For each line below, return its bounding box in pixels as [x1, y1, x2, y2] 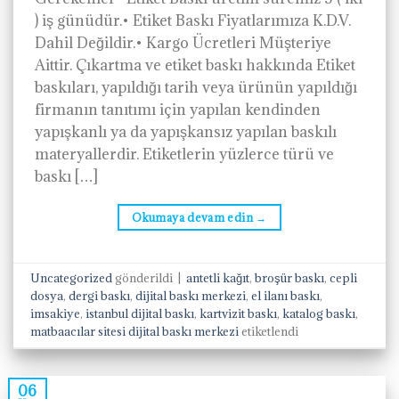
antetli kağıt [186, 270, 250, 287]
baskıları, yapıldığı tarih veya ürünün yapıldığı [35, 77, 357, 97]
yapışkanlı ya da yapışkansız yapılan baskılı [35, 121, 337, 142]
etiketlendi [239, 323, 299, 340]
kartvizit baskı [199, 305, 278, 322]
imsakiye [30, 305, 81, 322]
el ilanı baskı [251, 288, 321, 305]
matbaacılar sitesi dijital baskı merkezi [30, 323, 240, 340]
